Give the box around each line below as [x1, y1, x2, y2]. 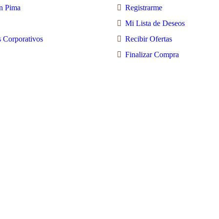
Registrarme [125, 3, 162, 12]
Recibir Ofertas [125, 35, 172, 43]
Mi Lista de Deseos [125, 19, 185, 27]
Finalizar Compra [125, 50, 179, 59]
